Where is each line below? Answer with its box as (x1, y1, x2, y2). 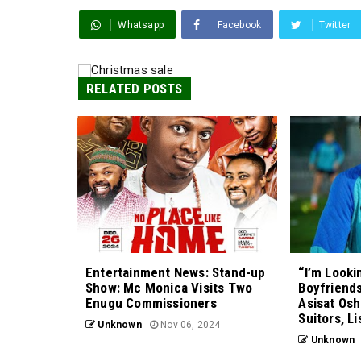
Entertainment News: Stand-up (85, 264, 266, 281)
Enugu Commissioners (85, 295, 217, 312)
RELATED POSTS (86, 81, 183, 98)
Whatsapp (118, 19, 164, 31)
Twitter (318, 19, 351, 31)
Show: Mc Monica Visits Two (85, 280, 253, 297)
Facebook (217, 19, 262, 31)
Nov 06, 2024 (158, 319, 221, 331)
